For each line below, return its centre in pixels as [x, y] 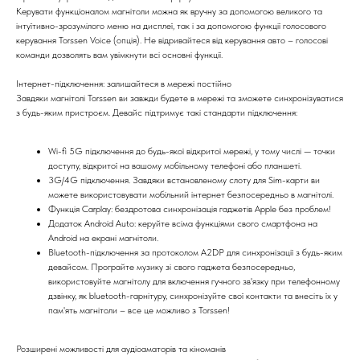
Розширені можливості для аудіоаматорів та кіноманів [121, 348]
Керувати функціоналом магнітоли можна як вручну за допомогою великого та [169, 11]
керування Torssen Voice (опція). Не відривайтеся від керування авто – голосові [172, 40]
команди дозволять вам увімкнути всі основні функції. [119, 54]
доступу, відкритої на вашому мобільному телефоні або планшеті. [175, 165]
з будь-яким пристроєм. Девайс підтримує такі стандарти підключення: [157, 112]
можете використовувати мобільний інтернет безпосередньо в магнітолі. [191, 194]
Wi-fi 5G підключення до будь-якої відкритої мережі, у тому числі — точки [192, 151]
